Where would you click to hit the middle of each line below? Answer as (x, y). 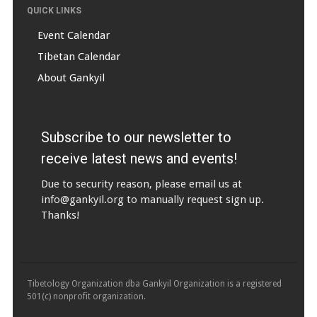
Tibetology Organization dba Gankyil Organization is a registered (154, 283)
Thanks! (60, 215)
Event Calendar (73, 36)
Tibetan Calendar (79, 57)
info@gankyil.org (82, 199)
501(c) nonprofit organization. (86, 296)
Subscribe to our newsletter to (136, 137)
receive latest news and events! (139, 158)
